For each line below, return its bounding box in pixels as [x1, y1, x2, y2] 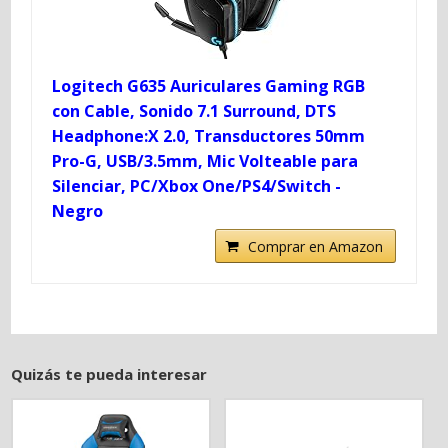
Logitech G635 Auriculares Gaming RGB [52, 74, 366, 97]
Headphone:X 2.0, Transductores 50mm [52, 124, 366, 147]
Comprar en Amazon [247, 236, 383, 256]
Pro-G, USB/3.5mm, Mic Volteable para [52, 149, 359, 172]
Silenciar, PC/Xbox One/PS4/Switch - [52, 174, 342, 197]
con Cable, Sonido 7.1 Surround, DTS [52, 99, 337, 122]
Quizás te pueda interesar [11, 363, 208, 384]
